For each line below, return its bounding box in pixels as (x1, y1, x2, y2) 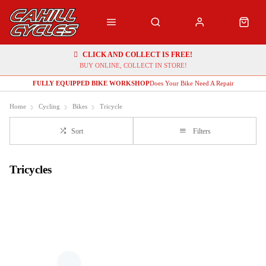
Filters (192, 128, 211, 135)
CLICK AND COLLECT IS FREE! (83, 50, 192, 59)
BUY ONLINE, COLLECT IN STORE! (79, 62, 187, 69)
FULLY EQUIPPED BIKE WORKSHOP (32, 80, 150, 87)
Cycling (39, 103, 60, 110)
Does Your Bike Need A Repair (149, 80, 234, 87)
